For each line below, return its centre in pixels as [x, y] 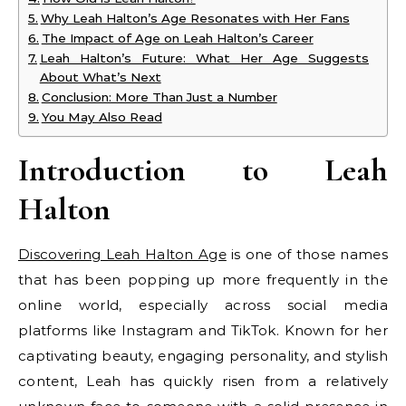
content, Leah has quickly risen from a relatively [203, 382]
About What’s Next [100, 77]
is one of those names [307, 255]
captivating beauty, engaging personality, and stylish [203, 356]
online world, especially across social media [203, 305]
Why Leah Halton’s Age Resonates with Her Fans [195, 19]
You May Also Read [101, 117]
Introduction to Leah [203, 170]
